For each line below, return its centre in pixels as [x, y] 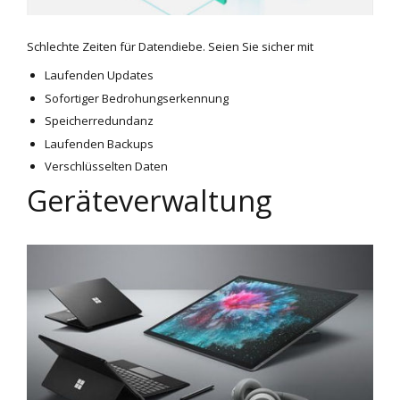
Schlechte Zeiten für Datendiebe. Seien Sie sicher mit [170, 47]
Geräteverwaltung [149, 201]
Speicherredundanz [99, 121]
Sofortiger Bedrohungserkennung [136, 98]
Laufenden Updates [99, 75]
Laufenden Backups [99, 143]
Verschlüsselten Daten [106, 167]
